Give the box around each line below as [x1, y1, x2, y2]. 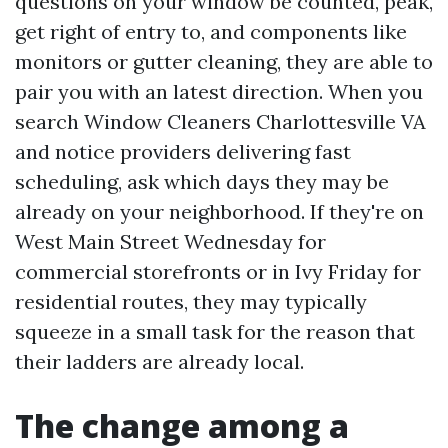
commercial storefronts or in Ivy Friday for [15, 259, 421, 284]
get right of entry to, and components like [15, 19, 407, 44]
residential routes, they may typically [15, 289, 367, 314]
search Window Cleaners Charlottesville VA [15, 109, 426, 134]
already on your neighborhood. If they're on [15, 199, 424, 224]
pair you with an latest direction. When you [15, 79, 423, 104]
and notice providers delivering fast [15, 139, 351, 164]
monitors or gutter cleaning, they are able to [15, 49, 433, 74]
